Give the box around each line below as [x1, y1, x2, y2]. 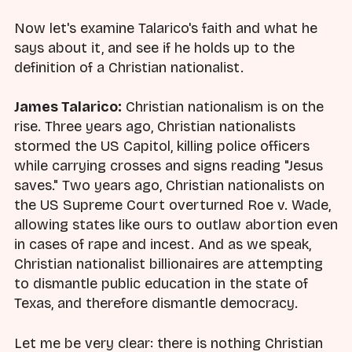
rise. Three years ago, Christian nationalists [14, 118, 295, 136]
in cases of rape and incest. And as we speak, [14, 236, 311, 254]
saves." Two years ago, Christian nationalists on [14, 177, 324, 195]
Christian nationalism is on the [122, 98, 324, 116]
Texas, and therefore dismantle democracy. [14, 295, 298, 313]
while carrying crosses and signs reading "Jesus [14, 157, 323, 175]
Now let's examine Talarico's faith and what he [14, 20, 317, 38]
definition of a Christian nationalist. [14, 59, 244, 77]
